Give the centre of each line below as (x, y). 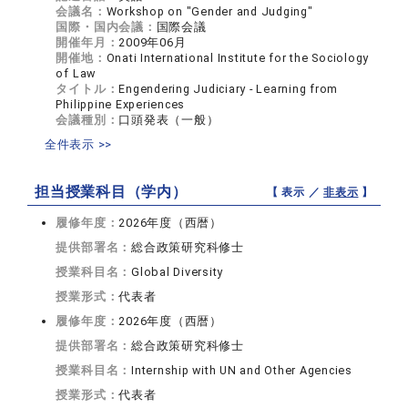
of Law (76, 74)
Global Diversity (178, 272)
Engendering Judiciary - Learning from (229, 89)
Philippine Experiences (121, 105)
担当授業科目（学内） (111, 192)
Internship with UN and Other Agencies (242, 371)
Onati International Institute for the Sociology (238, 58)
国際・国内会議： (106, 27)
